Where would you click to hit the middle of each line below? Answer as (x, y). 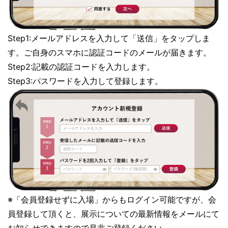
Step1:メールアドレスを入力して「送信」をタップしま (109, 38)
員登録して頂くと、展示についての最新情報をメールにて (113, 213)
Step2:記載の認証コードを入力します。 (81, 67)
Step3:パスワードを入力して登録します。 (85, 81)
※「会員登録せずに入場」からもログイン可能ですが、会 (112, 199)
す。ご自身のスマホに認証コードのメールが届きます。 (109, 52)
